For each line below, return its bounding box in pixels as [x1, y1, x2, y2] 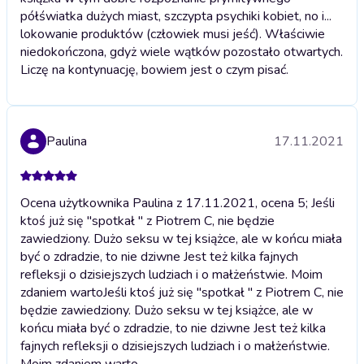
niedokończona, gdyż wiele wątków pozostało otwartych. [20, 42, 343, 61]
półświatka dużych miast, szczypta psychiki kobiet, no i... [20, 6, 331, 25]
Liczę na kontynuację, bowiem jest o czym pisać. [20, 60, 288, 79]
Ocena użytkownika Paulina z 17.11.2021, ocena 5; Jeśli [20, 193, 335, 212]
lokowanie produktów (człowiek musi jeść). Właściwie [20, 24, 325, 43]
